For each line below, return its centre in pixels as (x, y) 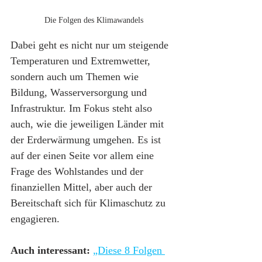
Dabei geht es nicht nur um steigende (91, 45)
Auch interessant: (50, 250)
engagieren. (35, 218)
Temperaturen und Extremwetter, (82, 61)
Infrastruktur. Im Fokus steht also (83, 108)
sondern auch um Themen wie (76, 76)
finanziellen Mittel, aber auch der (83, 187)
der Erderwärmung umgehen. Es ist (87, 139)
